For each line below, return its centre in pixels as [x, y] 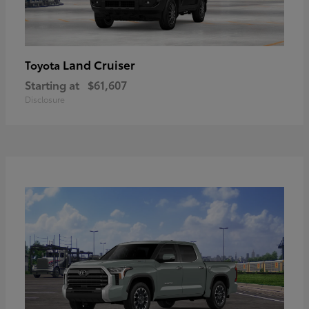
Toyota [44, 64]
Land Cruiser [99, 64]
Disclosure [45, 99]
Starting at [52, 84]
